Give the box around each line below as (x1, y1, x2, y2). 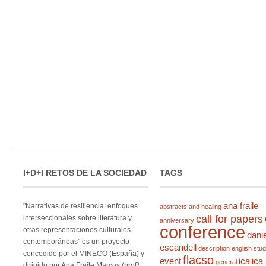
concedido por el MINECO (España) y (23, 249, 144, 258)
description (198, 245, 230, 252)
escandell (160, 242, 197, 252)
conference (160, 222, 246, 242)
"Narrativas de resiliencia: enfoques (23, 202, 138, 210)
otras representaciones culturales (23, 226, 131, 234)
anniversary (160, 217, 195, 224)
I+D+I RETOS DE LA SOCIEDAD (23, 168, 147, 178)
